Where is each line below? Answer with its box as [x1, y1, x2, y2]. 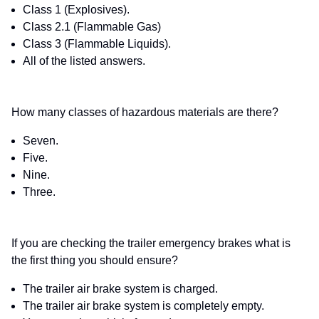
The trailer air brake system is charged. [23, 283, 218, 296]
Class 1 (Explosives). [23, 4, 130, 16]
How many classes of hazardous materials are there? [11, 106, 278, 119]
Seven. [23, 135, 58, 147]
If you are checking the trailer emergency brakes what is [11, 237, 291, 250]
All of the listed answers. [23, 55, 145, 68]
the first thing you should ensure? [11, 254, 178, 267]
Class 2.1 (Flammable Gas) [23, 21, 161, 33]
